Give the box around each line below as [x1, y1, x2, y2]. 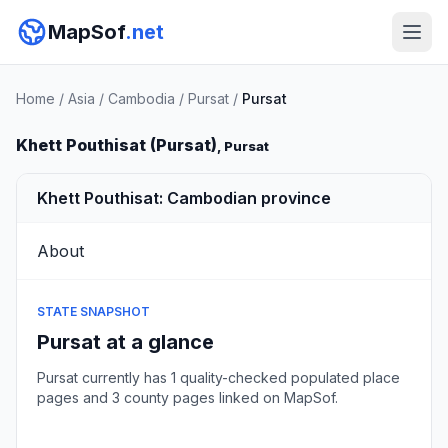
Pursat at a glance [37, 330, 214, 354]
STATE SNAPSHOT [37, 304, 150, 319]
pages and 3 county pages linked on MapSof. [37, 389, 338, 406]
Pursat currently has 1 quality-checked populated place [37, 369, 400, 386]
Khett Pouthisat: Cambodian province [37, 188, 331, 208]
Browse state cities [156, 417, 292, 434]
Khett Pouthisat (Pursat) [16, 135, 217, 155]
